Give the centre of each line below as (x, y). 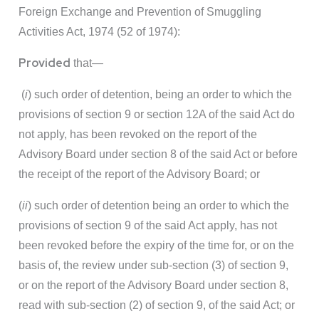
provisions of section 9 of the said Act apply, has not (148, 226)
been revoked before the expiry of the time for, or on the (156, 246)
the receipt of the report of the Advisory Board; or (139, 174)
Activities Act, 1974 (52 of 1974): (99, 32)
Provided (45, 63)
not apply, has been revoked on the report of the (138, 135)
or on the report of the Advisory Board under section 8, (153, 286)
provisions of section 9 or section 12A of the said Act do (157, 115)
